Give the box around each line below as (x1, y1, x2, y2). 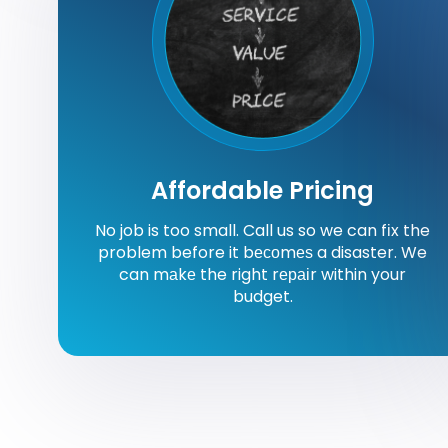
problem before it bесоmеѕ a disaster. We (98, 240, 428, 264)
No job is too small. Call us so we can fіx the (95, 218, 431, 242)
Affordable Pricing (151, 173, 375, 207)
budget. (232, 284, 293, 308)
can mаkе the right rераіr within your (119, 262, 407, 286)
